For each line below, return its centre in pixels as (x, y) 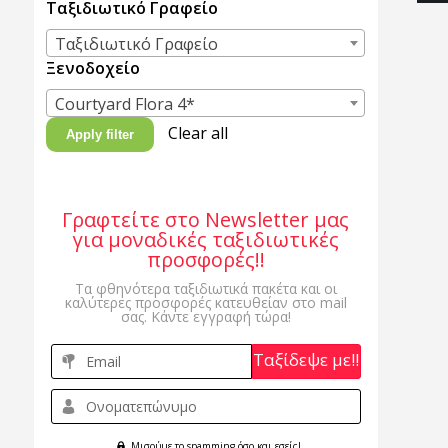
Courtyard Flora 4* (125, 104)
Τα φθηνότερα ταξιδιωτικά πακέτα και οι (205, 288)
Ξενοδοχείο (93, 68)
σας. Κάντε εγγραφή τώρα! (205, 316)
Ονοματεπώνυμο (142, 406)
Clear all (198, 133)
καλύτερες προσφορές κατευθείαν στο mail (205, 302)
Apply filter (100, 134)
